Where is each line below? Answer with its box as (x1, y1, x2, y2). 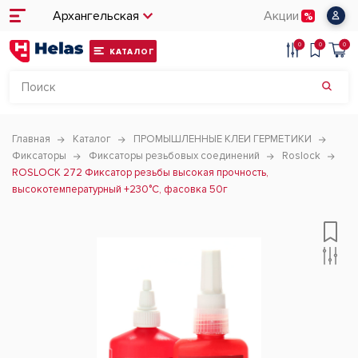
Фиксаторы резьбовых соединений (89, 149, 260, 162)
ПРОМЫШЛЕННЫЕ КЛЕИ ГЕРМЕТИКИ (133, 133, 312, 145)
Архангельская (53, 7, 139, 24)
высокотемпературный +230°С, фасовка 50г (12, 183, 228, 196)
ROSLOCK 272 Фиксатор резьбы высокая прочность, (12, 166, 268, 179)
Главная (12, 133, 50, 145)
